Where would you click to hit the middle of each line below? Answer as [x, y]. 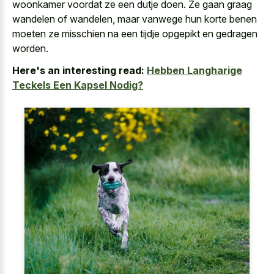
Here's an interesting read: [78, 71]
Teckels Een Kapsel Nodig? [78, 85]
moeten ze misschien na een [76, 33]
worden [29, 48]
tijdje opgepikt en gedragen [199, 33]
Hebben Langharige [194, 71]
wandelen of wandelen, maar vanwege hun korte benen [135, 19]
